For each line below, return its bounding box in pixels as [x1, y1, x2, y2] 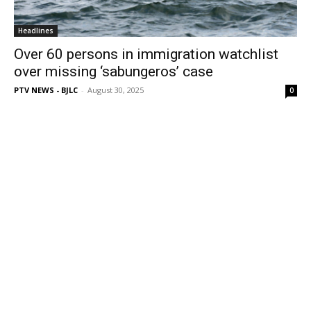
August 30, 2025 [87, 85, 144, 95]
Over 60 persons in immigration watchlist [14, 46, 278, 62]
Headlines [18, 26, 53, 35]
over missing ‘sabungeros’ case [14, 63, 213, 80]
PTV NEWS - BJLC [14, 85, 78, 95]
